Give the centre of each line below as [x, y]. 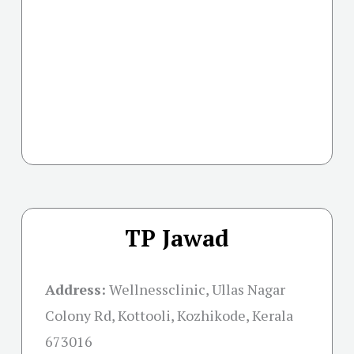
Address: [75, 290]
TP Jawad [177, 238]
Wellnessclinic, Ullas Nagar [197, 290]
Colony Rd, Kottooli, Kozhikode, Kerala [169, 316]
